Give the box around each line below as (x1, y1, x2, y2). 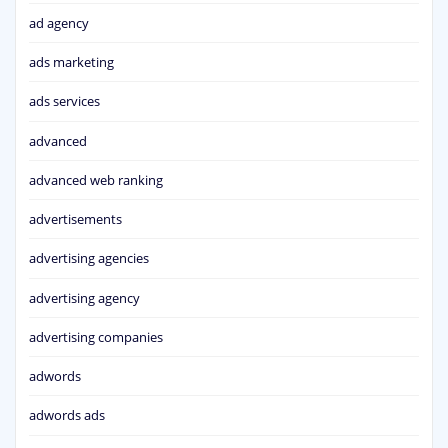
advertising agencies (29, 249, 149, 268)
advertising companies (29, 327, 163, 346)
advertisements (29, 210, 122, 229)
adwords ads (29, 406, 105, 425)
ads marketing (29, 53, 114, 72)
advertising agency (29, 288, 140, 307)
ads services (29, 92, 100, 111)
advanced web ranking (29, 170, 163, 189)
